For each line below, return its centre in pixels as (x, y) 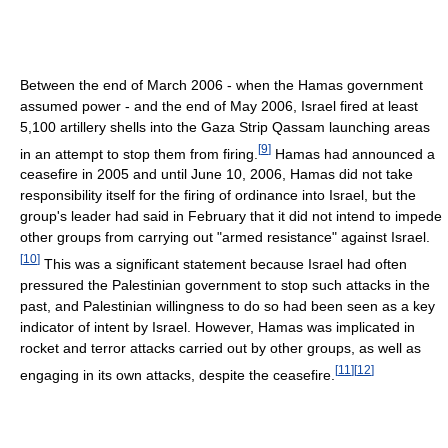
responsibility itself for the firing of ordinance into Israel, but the (218, 195)
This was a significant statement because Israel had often (223, 263)
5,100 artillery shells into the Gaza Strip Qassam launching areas (225, 126)
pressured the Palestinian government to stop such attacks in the (225, 284)
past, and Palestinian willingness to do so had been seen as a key (227, 305)
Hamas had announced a (353, 153)
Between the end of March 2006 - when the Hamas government (221, 84)
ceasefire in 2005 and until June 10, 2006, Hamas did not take (216, 174)
